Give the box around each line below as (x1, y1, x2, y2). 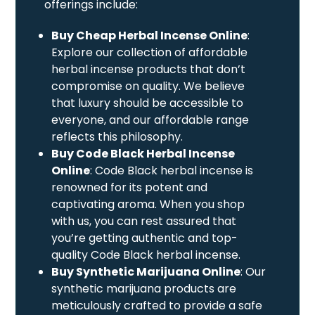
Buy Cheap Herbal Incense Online (51, 27, 248, 44)
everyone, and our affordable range (51, 111, 250, 128)
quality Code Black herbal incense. (51, 246, 241, 263)
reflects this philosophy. (51, 128, 184, 145)
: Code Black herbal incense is (90, 162, 254, 179)
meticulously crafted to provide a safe (51, 297, 263, 314)
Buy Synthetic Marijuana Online (51, 263, 241, 280)
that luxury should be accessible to (51, 94, 244, 111)
